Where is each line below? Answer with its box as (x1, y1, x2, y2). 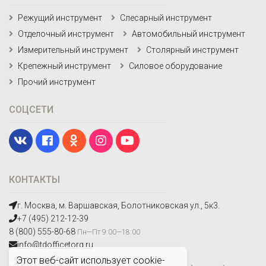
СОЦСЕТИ (9, 103, 53, 115)
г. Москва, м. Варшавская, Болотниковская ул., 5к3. (17, 200, 220, 210)
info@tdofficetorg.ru (17, 239, 93, 249)
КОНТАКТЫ (9, 173, 60, 185)
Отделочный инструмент (18, 28, 114, 39)
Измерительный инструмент (18, 45, 128, 55)
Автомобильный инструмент (132, 28, 245, 39)
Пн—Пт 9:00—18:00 (77, 227, 140, 236)
